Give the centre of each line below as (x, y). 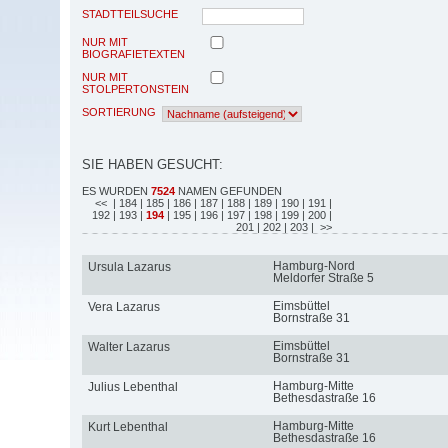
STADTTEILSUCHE (130, 13)
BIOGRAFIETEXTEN (133, 53)
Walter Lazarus (128, 346)
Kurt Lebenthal (127, 426)
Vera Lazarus (123, 306)
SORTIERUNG (119, 111)
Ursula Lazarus (129, 266)
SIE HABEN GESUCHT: (152, 164)
